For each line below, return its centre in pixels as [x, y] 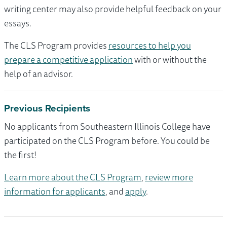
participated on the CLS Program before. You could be [107, 141]
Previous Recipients [47, 108]
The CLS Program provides [56, 45]
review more [169, 177]
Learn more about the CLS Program [73, 177]
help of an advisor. [39, 74]
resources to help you [150, 45]
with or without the [170, 60]
